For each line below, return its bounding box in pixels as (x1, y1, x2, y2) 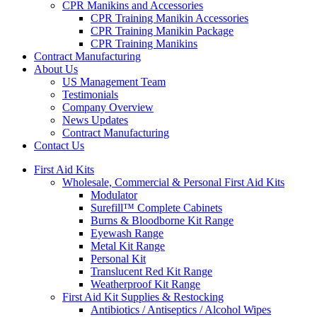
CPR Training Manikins (91, 38, 197, 50)
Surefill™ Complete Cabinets (91, 202, 222, 214)
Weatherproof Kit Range (91, 278, 200, 291)
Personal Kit (91, 253, 146, 265)
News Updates (62, 114, 128, 127)
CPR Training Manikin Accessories (91, 12, 248, 25)
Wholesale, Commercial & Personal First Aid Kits (62, 176, 284, 189)
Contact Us (34, 139, 84, 152)
